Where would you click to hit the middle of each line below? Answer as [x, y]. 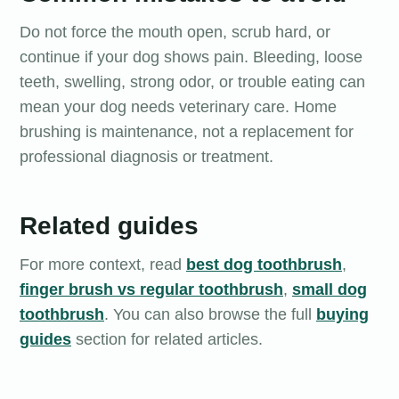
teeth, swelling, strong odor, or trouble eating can [192, 82]
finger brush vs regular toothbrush [151, 290]
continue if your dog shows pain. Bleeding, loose [191, 57]
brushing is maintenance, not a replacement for [187, 132]
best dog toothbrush [264, 265]
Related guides [109, 226]
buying [342, 315]
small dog [330, 290]
